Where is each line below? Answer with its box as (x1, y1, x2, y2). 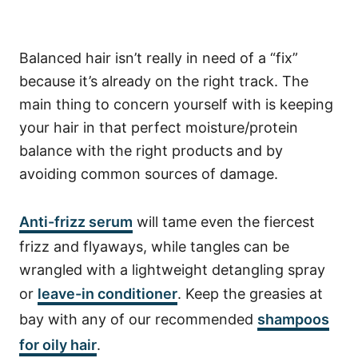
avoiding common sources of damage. (19, 165, 282, 183)
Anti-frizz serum (19, 213, 133, 231)
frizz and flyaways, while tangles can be (19, 238, 289, 256)
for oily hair (19, 336, 97, 354)
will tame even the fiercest (133, 213, 315, 231)
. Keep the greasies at (177, 285, 323, 303)
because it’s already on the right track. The (19, 73, 308, 90)
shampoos (257, 311, 329, 328)
